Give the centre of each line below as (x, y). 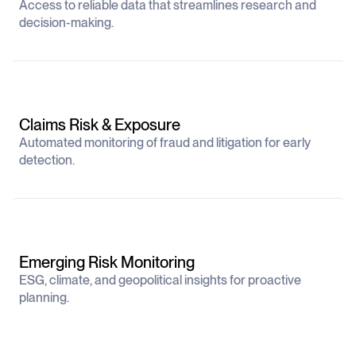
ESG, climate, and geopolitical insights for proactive (160, 280)
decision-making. (66, 23)
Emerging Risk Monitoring (107, 262)
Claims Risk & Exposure (100, 125)
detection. (47, 160)
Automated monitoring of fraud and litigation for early (165, 143)
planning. (44, 298)
